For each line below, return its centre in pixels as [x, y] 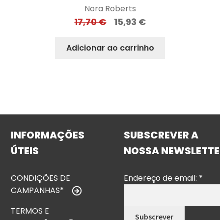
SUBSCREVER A [161, 135]
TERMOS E [30, 211]
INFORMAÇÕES [48, 135]
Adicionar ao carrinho [110, 48]
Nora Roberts [110, 8]
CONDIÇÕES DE [41, 178]
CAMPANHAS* [38, 190]
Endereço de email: [162, 178]
